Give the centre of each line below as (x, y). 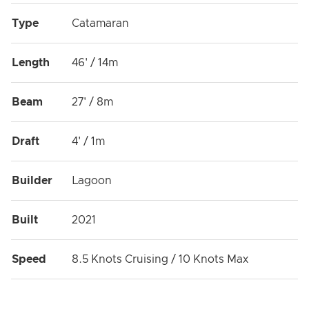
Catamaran (100, 23)
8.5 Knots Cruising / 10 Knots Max (160, 259)
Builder (32, 181)
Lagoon (92, 181)
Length (31, 63)
